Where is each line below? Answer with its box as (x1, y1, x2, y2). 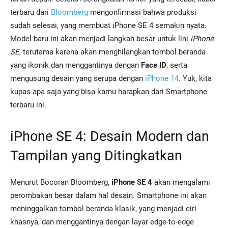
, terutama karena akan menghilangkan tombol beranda (19, 47, 206, 57)
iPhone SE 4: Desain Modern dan (10, 128, 209, 145)
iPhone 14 (145, 74, 179, 83)
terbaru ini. (10, 100, 46, 110)
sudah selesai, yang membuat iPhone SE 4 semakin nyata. (10, 21, 207, 31)
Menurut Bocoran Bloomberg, (10, 178, 111, 187)
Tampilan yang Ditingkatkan (10, 148, 182, 164)
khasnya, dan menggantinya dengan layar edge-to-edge (10, 217, 194, 227)
